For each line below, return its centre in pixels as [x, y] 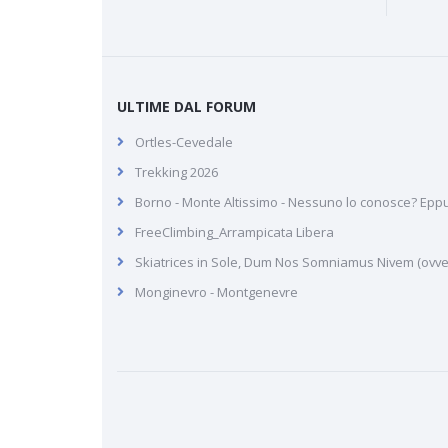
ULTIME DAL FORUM [186, 106]
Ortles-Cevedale [184, 141]
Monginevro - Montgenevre [216, 291]
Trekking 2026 [176, 171]
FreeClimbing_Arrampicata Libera [234, 231]
